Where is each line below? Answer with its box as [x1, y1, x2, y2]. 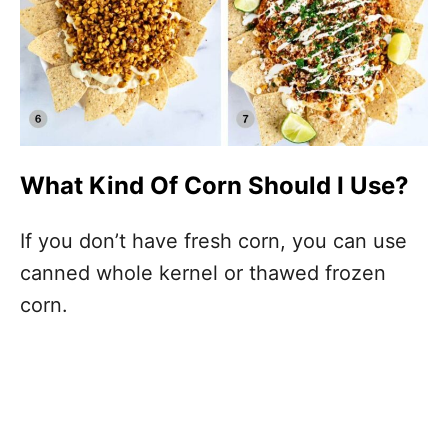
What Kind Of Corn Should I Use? [20, 171, 408, 201]
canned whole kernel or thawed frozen [20, 261, 386, 286]
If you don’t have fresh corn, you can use [20, 229, 407, 254]
